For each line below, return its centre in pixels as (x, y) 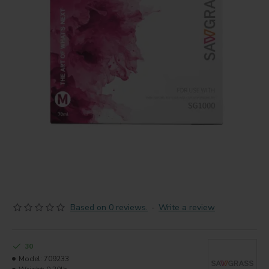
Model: (30, 259)
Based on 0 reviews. (109, 207)
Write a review (187, 207)
